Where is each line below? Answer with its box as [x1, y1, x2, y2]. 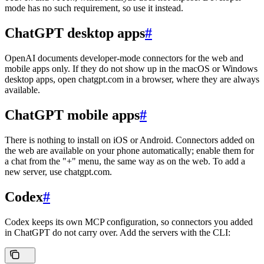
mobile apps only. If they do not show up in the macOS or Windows [5, 64, 258, 74]
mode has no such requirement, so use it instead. [5, 3, 183, 14]
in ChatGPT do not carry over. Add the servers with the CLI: [5, 227, 230, 237]
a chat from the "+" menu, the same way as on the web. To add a [5, 156, 245, 167]
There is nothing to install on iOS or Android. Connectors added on [5, 135, 255, 146]
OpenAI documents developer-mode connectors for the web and [5, 53, 243, 64]
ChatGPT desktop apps [5, 25, 145, 41]
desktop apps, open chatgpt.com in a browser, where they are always [5, 74, 259, 85]
